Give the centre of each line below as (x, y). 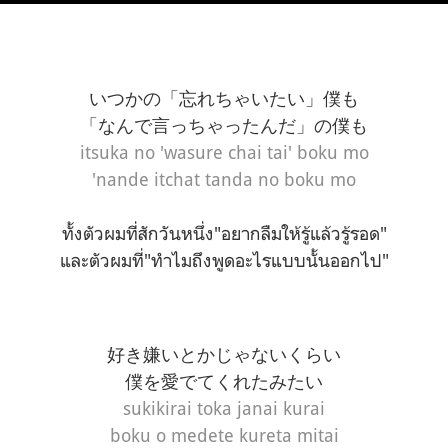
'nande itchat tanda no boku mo (224, 179)
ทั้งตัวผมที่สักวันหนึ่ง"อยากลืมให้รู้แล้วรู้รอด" (224, 233)
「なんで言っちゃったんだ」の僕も (224, 125)
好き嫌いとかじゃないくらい (224, 354)
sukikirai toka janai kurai (224, 408)
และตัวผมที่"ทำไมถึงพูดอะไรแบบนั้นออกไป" (224, 260)
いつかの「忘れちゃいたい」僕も (224, 98)
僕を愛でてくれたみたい (224, 381)
